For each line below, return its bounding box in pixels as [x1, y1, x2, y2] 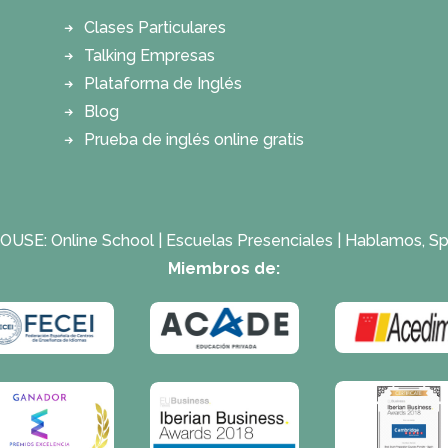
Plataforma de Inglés [84, 74, 242, 93]
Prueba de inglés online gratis [84, 130, 304, 149]
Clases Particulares [84, 18, 226, 37]
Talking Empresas [84, 46, 215, 65]
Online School [50, 231, 154, 250]
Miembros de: [168, 259, 280, 278]
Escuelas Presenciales [165, 231, 333, 250]
